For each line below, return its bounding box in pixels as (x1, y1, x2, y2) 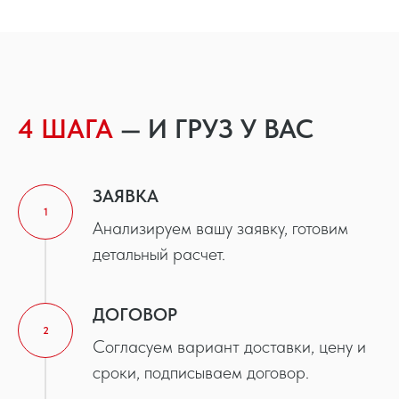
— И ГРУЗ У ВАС (120, 111, 313, 144)
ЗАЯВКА (93, 184, 159, 207)
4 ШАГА (18, 111, 120, 144)
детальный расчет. (93, 242, 225, 265)
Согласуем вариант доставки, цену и (93, 335, 366, 357)
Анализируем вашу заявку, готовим (93, 216, 348, 239)
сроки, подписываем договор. (93, 361, 309, 383)
